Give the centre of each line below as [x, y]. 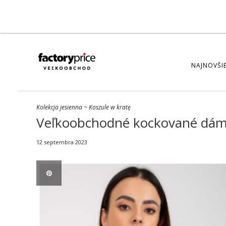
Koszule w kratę [110, 107]
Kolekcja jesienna [59, 107]
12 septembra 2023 [62, 142]
